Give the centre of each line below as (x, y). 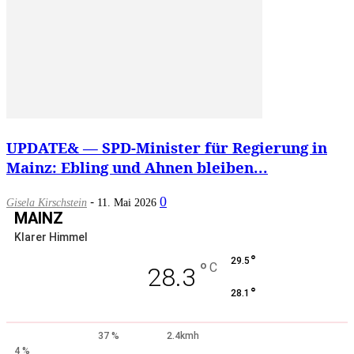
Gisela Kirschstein (47, 202)
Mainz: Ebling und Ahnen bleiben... (137, 167)
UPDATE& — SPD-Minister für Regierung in (167, 147)
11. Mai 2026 (127, 202)
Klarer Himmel (51, 237)
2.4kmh (183, 335)
